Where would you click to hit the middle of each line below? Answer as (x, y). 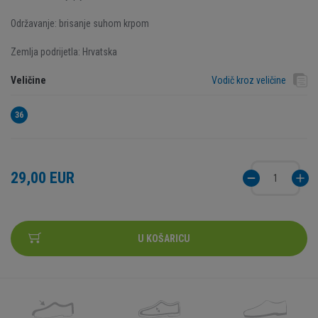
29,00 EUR (43, 178)
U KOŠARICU (164, 238)
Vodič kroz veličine (249, 80)
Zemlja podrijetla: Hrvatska (64, 52)
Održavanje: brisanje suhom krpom (80, 23)
